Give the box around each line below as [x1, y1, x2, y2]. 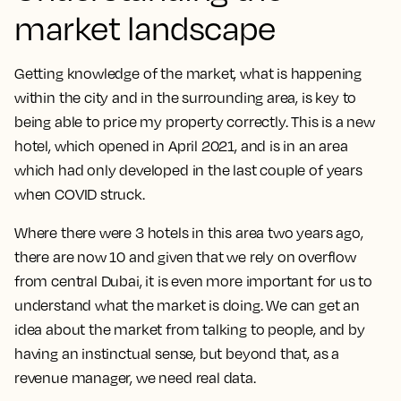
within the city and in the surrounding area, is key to [14, 89, 357, 107]
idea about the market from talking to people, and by [14, 320, 365, 338]
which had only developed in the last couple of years [14, 161, 363, 179]
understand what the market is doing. [14, 296, 267, 314]
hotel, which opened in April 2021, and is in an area [14, 137, 348, 155]
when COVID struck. [14, 185, 145, 203]
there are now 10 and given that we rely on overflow [14, 248, 356, 266]
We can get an [266, 296, 361, 314]
